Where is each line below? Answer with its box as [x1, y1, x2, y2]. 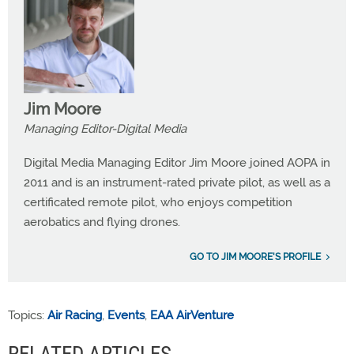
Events [107, 307, 145, 322]
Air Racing [47, 307, 102, 322]
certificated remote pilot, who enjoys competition [24, 194, 292, 209]
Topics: [8, 307, 47, 322]
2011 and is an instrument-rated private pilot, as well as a [24, 175, 330, 190]
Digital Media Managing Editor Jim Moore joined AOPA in [24, 155, 330, 170]
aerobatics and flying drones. [24, 214, 180, 229]
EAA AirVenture [150, 307, 234, 322]
